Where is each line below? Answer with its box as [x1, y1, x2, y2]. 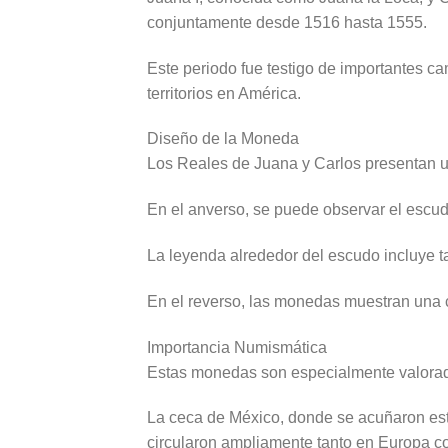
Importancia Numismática [147, 338, 327, 356]
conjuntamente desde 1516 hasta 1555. [147, 13, 427, 31]
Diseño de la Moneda [147, 130, 299, 148]
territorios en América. [147, 84, 301, 102]
